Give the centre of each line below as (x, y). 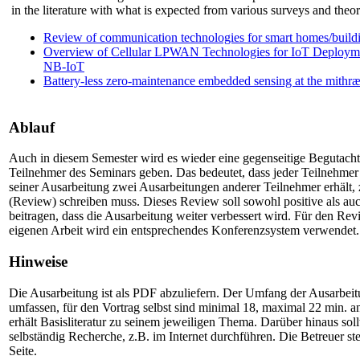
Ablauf (32, 127)
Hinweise (38, 262)
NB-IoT (64, 66)
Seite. (23, 350)
